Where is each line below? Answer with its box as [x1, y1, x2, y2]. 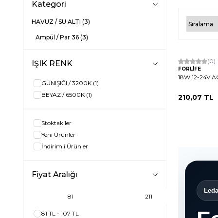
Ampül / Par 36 [36, 34, 80, 41]
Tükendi [165, 48, 191, 55]
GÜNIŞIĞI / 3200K [41, 79, 91, 87]
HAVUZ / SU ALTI [32, 18, 82, 26]
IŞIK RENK [32, 59, 73, 69]
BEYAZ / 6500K [41, 91, 85, 99]
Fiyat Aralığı [32, 170, 77, 180]
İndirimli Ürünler [41, 143, 88, 150]
